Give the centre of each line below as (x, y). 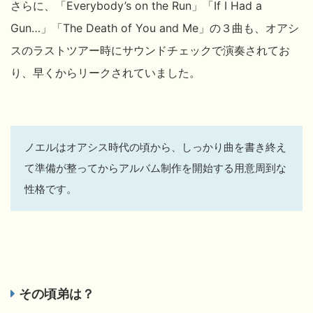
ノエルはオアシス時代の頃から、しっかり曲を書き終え (155, 147)
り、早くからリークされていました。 (105, 72)
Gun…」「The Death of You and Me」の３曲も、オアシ (155, 28)
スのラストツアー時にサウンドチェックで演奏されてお (150, 50)
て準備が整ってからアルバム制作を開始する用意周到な (155, 168)
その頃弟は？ (57, 293)
